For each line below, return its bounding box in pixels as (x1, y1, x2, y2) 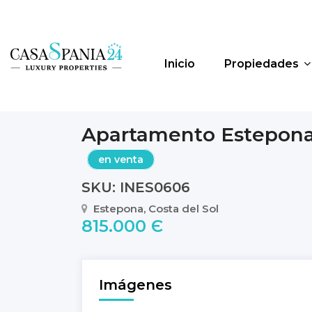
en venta (98, 153, 143, 166)
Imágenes (99, 276, 172, 293)
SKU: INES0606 (81, 179, 190, 196)
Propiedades (224, 57, 299, 70)
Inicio (164, 57, 195, 70)
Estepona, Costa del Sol (93, 202, 219, 215)
